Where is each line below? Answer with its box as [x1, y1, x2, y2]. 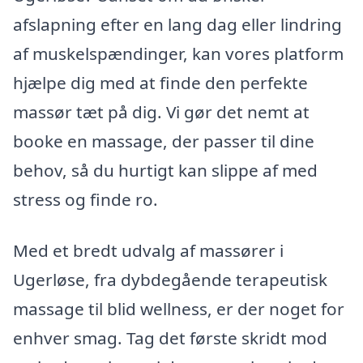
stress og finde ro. [13, 187, 158, 211]
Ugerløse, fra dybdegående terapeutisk [13, 268, 327, 292]
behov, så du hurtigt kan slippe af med [13, 158, 318, 181]
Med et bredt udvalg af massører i [13, 239, 284, 263]
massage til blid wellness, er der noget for [13, 297, 344, 321]
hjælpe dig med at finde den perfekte [13, 70, 308, 94]
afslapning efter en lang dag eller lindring [13, 12, 342, 36]
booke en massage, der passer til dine [13, 129, 314, 152]
